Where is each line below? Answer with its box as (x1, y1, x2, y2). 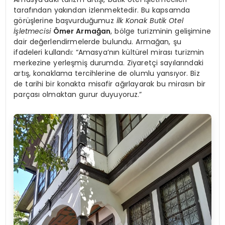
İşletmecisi (14, 26, 51, 36)
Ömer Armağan (53, 26, 111, 36)
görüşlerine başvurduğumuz (14, 15, 117, 26)
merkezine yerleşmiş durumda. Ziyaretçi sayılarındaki (14, 57, 204, 68)
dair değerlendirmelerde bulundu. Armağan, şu (14, 36, 181, 47)
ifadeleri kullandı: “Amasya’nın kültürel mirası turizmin (14, 47, 204, 57)
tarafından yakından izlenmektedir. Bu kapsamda (14, 5, 190, 15)
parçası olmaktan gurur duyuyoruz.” (14, 89, 142, 99)
